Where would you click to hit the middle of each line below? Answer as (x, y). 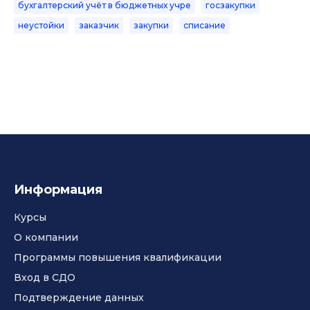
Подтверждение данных (79, 298)
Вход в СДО (45, 277)
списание (204, 25)
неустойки (41, 25)
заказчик (99, 25)
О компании (46, 237)
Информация (58, 190)
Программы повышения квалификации (118, 257)
